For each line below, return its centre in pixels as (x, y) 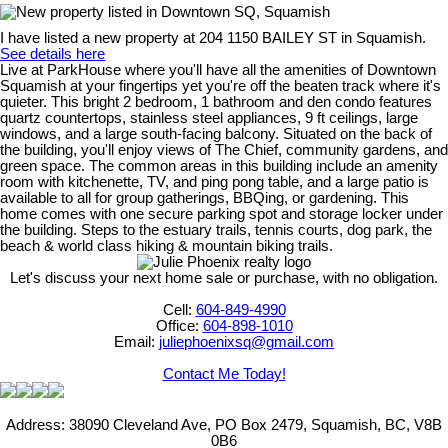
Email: (136, 341)
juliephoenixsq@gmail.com (246, 341)
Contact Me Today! (224, 373)
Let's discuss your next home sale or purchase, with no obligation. (224, 277)
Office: (179, 325)
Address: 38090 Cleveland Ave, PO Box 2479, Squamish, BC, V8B (224, 424)
